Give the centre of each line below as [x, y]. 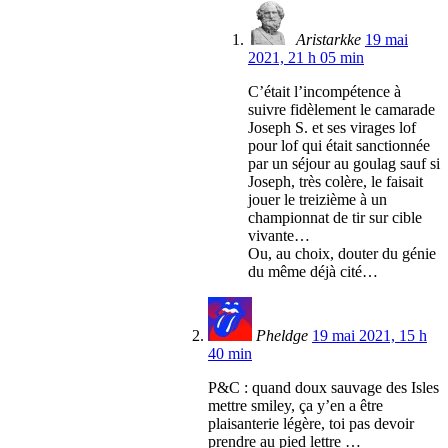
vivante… [279, 236]
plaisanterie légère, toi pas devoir [311, 424]
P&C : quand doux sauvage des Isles [323, 388]
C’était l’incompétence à [324, 92]
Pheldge [282, 336]
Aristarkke [328, 40]
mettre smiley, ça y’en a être [295, 406]
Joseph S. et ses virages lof [332, 128]
